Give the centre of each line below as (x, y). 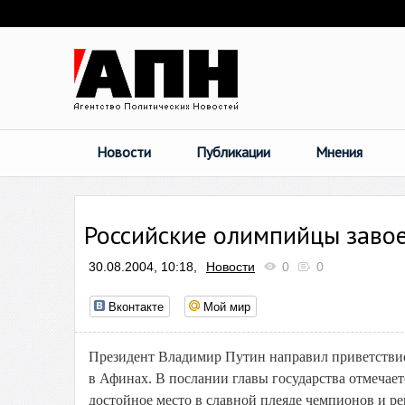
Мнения (339, 152)
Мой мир (227, 306)
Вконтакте (136, 306)
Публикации (233, 152)
